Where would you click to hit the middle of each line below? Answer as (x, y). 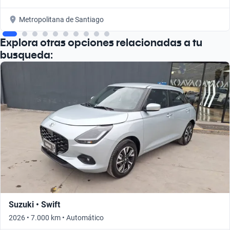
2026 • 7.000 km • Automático (56, 217)
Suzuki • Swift (34, 204)
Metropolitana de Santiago (61, 19)
